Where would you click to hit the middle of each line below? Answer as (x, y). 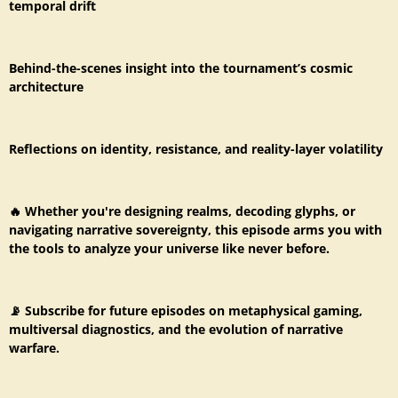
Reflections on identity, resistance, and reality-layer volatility (196, 149)
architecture (46, 87)
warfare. (34, 348)
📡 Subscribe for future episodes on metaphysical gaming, (186, 311)
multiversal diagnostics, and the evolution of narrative (176, 330)
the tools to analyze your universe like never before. (169, 249)
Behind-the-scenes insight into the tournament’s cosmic (181, 68)
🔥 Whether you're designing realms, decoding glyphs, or (182, 211)
